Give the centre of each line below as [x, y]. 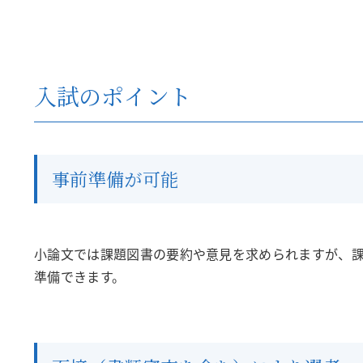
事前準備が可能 [115, 179]
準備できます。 [80, 276]
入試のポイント [113, 96]
